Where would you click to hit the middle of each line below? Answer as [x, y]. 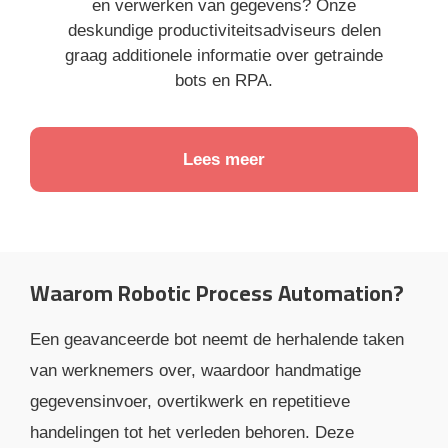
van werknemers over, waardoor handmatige [195, 371]
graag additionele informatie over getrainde [224, 55]
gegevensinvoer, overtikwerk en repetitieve [190, 402]
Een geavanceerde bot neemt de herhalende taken [217, 340]
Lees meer [224, 160]
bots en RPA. [224, 80]
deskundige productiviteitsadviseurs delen [224, 30]
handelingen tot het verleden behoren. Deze [192, 433]
